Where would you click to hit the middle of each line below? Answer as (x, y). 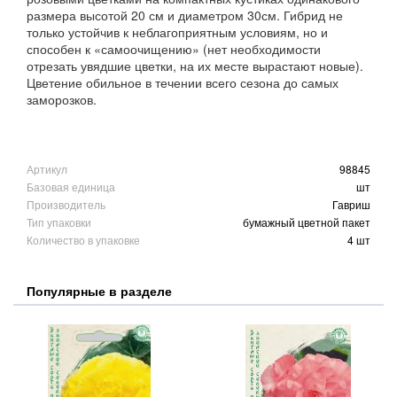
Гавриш (351, 205)
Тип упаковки (59, 222)
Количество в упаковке (83, 240)
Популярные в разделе (99, 291)
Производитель (66, 205)
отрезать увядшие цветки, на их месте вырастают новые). (195, 66)
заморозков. (62, 100)
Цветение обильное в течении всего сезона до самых (183, 83)
